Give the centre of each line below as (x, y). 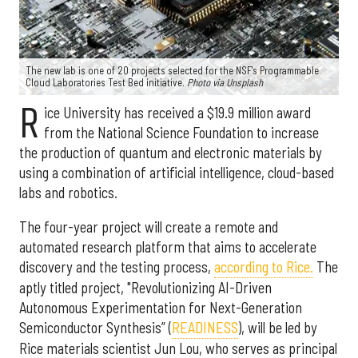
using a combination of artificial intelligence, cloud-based (177, 172)
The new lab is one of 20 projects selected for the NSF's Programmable (172, 70)
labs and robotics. (68, 192)
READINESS (205, 328)
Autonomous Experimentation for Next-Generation (161, 308)
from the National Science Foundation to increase (181, 132)
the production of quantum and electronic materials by (171, 152)
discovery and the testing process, (117, 267)
